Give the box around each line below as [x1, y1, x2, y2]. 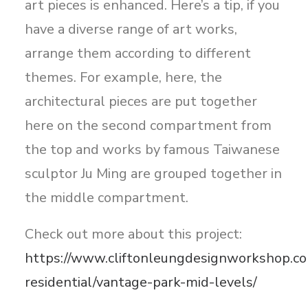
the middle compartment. [25, 188, 188, 207]
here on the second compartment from [25, 116, 272, 135]
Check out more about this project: [25, 225, 242, 243]
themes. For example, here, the [25, 68, 222, 87]
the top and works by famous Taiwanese [25, 140, 280, 159]
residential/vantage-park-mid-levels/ [25, 273, 257, 291]
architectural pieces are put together [25, 92, 257, 111]
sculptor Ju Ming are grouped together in [25, 164, 282, 183]
